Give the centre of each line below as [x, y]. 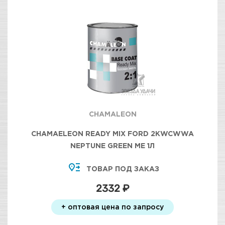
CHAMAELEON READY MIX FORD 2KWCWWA [113, 133]
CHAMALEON [113, 114]
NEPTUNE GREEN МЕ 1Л [113, 145]
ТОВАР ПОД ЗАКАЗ [123, 168]
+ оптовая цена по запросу [113, 207]
